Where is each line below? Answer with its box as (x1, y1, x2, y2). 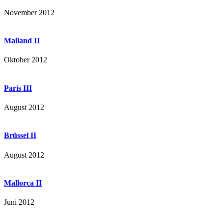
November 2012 (4, 8, 55, 17)
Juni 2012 (4, 198, 34, 207)
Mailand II (4, 36, 40, 45)
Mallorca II (4, 178, 42, 187)
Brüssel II (4, 131, 36, 140)
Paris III (4, 83, 32, 92)
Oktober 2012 (4, 55, 47, 64)
